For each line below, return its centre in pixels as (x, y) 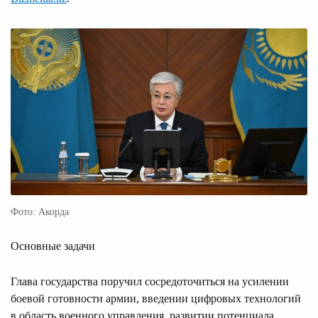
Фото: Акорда (40, 212)
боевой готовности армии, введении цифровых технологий (156, 298)
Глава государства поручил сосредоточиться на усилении (150, 281)
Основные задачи (53, 246)
